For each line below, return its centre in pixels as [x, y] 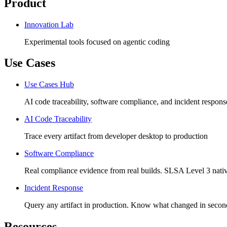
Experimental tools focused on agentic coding [97, 42]
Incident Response [54, 188]
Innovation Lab [49, 24]
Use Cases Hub [49, 85]
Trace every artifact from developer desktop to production [116, 136]
